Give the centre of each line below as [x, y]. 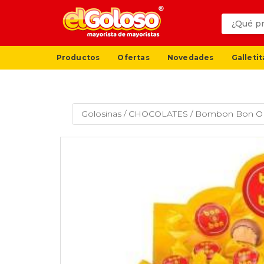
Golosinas [101, 114]
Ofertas [133, 57]
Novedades [190, 57]
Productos [78, 57]
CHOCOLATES [158, 114]
